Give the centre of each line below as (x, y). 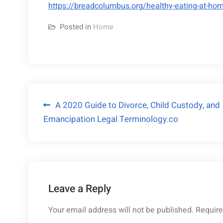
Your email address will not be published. (121, 210)
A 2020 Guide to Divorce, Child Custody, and (138, 105)
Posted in (76, 27)
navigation (75, 127)
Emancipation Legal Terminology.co (111, 119)
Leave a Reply (80, 189)
